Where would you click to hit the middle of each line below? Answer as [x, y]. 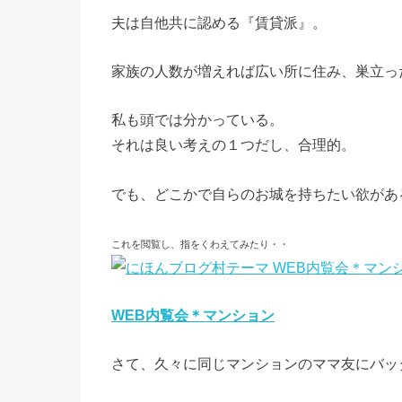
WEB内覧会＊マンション [193, 315]
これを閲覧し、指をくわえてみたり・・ [200, 245]
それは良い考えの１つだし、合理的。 [233, 145]
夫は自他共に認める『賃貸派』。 [219, 22]
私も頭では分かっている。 [197, 120]
